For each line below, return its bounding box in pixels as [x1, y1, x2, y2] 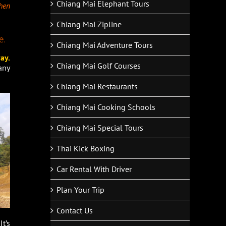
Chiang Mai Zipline [56, 19, 122, 29]
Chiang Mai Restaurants [56, 81, 138, 91]
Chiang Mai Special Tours [56, 122, 143, 133]
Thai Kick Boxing [56, 143, 115, 153]
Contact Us [56, 205, 93, 215]
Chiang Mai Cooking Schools [56, 101, 155, 112]
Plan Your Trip [56, 184, 104, 195]
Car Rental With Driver [56, 163, 132, 174]
